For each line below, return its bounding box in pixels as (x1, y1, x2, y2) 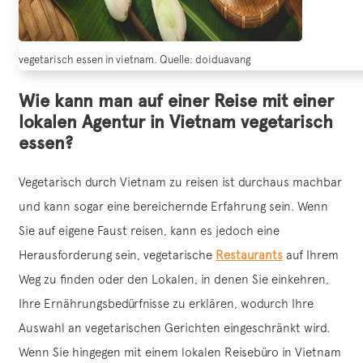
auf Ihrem (283, 248, 339, 263)
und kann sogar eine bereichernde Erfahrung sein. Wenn (19, 199, 328, 214)
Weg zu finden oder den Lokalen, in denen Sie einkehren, (19, 272, 329, 287)
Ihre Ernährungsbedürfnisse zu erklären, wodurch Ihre (19, 297, 314, 311)
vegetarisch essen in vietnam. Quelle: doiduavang (19, 53, 250, 66)
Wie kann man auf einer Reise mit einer (19, 90, 334, 113)
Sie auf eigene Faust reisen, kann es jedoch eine (19, 224, 280, 238)
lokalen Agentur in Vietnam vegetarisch (19, 111, 333, 134)
